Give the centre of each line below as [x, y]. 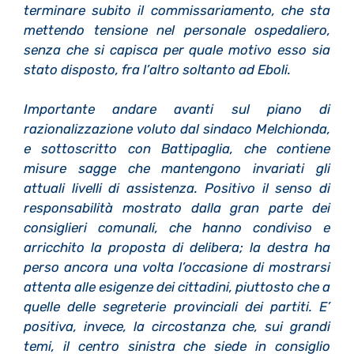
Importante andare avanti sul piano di [177, 109]
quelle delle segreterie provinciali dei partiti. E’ [177, 307]
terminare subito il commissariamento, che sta [177, 10]
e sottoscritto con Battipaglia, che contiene [177, 149]
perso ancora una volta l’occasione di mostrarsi [177, 267]
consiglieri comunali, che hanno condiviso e [177, 228]
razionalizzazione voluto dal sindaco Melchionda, [177, 129]
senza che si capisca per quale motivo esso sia [177, 49]
